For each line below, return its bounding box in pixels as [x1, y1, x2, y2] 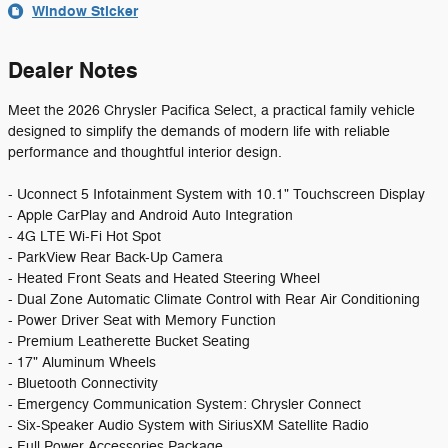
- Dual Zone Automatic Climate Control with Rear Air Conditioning [8, 291, 420, 308]
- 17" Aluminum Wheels [8, 354, 156, 371]
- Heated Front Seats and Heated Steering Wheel [8, 270, 320, 287]
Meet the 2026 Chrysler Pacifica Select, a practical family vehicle [8, 102, 415, 119]
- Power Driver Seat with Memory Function [8, 312, 276, 329]
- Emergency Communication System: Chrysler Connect [8, 396, 361, 413]
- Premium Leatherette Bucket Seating [8, 333, 250, 350]
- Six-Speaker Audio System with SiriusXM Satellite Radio [8, 417, 369, 434]
